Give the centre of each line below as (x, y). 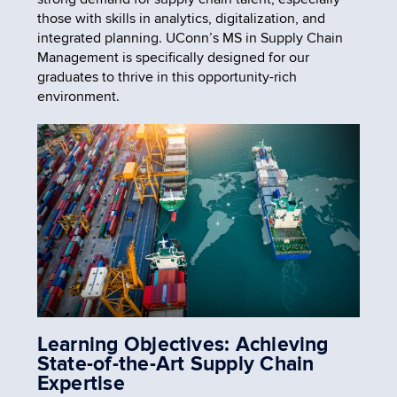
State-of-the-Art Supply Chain (175, 364)
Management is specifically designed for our (173, 57)
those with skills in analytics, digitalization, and (181, 18)
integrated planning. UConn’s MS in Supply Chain (190, 38)
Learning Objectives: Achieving (183, 344)
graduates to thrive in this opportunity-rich (167, 77)
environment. (78, 96)
